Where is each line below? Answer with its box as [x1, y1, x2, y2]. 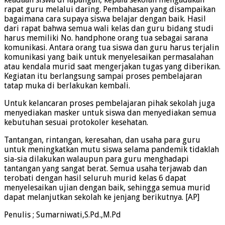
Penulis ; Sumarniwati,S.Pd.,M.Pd [4, 210, 121, 220]
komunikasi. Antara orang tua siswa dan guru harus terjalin [4, 43, 219, 53]
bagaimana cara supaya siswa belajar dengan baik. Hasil [4, 14, 206, 24]
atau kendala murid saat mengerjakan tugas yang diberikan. [4, 62, 220, 72]
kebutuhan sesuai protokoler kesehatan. [4, 118, 148, 128]
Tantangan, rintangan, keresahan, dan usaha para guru [4, 135, 200, 145]
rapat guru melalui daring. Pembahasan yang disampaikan [4, 5, 215, 15]
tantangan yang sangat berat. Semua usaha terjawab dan [4, 164, 207, 174]
